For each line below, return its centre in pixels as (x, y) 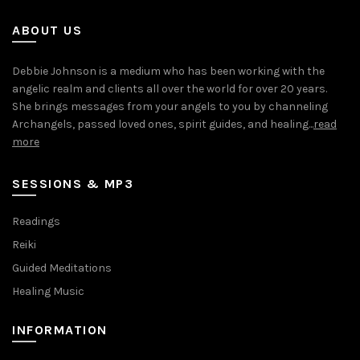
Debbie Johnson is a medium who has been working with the (168, 71)
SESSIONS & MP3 (73, 184)
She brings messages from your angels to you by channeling (170, 106)
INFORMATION (60, 330)
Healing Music (48, 291)
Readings (36, 221)
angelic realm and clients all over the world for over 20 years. (170, 89)
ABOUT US (47, 30)
